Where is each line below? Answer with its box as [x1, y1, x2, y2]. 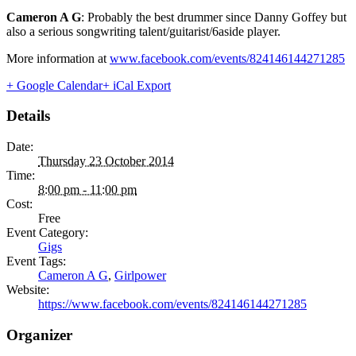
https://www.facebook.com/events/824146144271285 [38, 297, 307, 311]
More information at [6, 51, 110, 65]
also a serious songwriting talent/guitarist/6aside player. [6, 24, 281, 38]
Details [6, 107, 50, 125]
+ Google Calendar [6, 78, 103, 92]
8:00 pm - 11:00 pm [38, 183, 137, 196]
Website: [6, 283, 49, 296]
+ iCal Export [103, 78, 171, 92]
